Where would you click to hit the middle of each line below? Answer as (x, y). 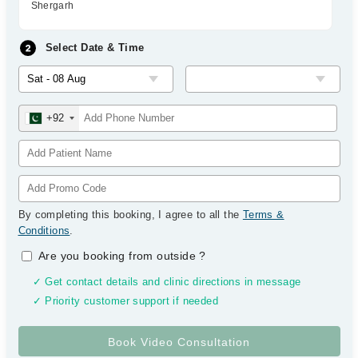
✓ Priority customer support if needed (125, 301)
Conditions (44, 231)
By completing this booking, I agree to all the (130, 215)
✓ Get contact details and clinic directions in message (167, 282)
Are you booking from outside (119, 256)
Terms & (263, 215)
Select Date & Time (95, 48)
